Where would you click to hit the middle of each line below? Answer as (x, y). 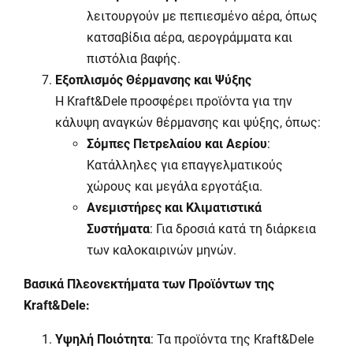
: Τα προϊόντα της (202, 339)
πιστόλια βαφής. (134, 59)
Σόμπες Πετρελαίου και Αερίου (177, 144)
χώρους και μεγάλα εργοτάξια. (175, 186)
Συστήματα (118, 229)
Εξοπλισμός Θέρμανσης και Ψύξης (153, 80)
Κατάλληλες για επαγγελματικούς (185, 165)
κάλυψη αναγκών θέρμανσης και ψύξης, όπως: (188, 123)
